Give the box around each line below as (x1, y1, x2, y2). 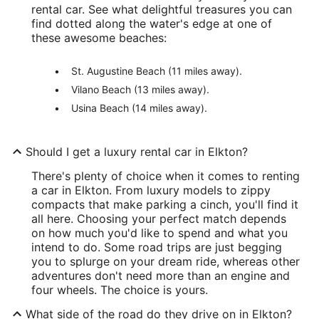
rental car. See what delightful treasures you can (31, 2, 292, 16)
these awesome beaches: (31, 31, 167, 45)
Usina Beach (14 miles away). (71, 102, 207, 114)
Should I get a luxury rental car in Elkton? (26, 145, 248, 159)
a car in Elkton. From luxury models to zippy (31, 183, 271, 197)
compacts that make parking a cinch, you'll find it (31, 197, 298, 211)
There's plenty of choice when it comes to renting (31, 169, 300, 183)
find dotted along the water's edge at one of (31, 16, 272, 31)
